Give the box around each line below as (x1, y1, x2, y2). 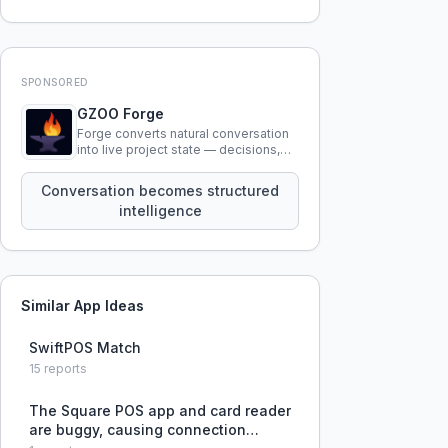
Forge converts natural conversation (77, 126, 289, 141)
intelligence (118, 202, 202, 219)
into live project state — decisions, (77, 142, 280, 157)
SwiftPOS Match (29, 339, 141, 356)
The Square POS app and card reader (29, 402, 291, 419)
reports (41, 361, 87, 376)
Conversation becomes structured (41, 182, 279, 199)
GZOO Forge (77, 105, 164, 122)
